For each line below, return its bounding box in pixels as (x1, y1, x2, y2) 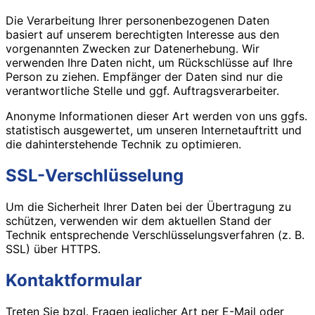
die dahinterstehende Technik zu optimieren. (6, 137, 241, 152)
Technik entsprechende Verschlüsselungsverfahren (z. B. (6, 227, 304, 242)
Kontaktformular (6, 269, 142, 290)
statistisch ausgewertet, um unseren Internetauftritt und (6, 123, 302, 138)
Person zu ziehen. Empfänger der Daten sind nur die (6, 70, 283, 84)
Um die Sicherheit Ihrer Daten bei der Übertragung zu (6, 199, 291, 214)
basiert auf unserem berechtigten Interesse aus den (6, 27, 279, 42)
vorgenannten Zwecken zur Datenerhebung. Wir (6, 41, 259, 56)
